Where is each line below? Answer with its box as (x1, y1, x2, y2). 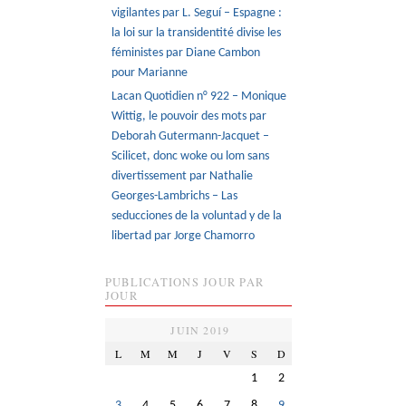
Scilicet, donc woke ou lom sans (111, 150, 270, 164)
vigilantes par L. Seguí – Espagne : (111, 5, 283, 20)
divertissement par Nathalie (111, 169, 254, 184)
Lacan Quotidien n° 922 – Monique (111, 90, 287, 104)
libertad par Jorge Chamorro (111, 229, 256, 244)
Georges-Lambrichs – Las (111, 189, 238, 204)
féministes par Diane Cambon (111, 45, 261, 60)
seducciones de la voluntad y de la (111, 209, 283, 224)
